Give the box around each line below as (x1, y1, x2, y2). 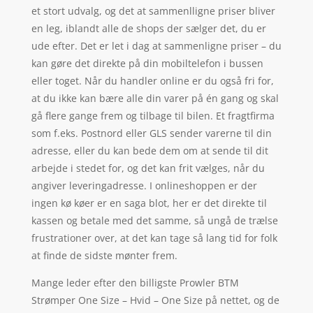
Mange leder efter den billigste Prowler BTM (31, 276, 239, 290)
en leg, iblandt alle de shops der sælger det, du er (31, 22, 266, 36)
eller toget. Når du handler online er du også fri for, (31, 74, 274, 88)
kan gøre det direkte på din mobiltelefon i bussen (31, 57, 263, 71)
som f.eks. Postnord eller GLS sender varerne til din (31, 126, 272, 140)
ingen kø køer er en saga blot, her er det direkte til (31, 196, 267, 210)
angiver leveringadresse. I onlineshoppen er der (31, 179, 257, 193)
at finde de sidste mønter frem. (31, 249, 177, 263)
